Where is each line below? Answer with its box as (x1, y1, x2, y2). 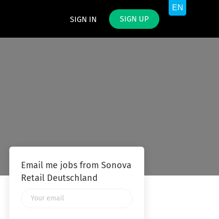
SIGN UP (120, 15, 149, 23)
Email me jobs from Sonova (21, 161, 131, 170)
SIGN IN (70, 16, 97, 23)
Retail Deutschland (21, 174, 98, 183)
